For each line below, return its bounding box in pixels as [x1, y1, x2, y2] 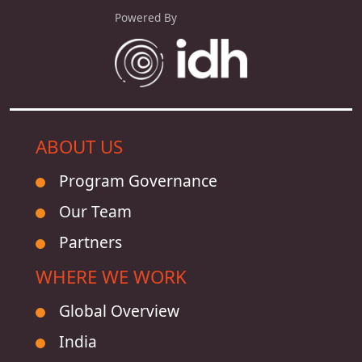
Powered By [114, 10, 177, 25]
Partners [59, 231, 122, 253]
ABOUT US [36, 134, 123, 159]
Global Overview [59, 300, 179, 322]
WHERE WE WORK [36, 264, 187, 289]
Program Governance [59, 170, 217, 192]
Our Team [59, 200, 132, 222]
